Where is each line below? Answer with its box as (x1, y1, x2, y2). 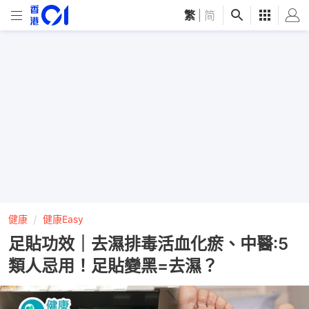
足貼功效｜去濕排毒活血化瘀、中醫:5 (8, 234, 288, 254)
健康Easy (43, 213, 83, 225)
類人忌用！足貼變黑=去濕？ (8, 256, 218, 276)
